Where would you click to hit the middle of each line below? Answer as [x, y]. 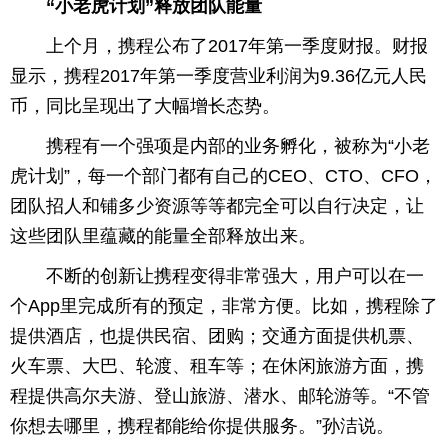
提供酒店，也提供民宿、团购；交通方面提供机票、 [217, 335]
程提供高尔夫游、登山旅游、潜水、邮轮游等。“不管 [220, 395]
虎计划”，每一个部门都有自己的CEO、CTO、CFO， [223, 175]
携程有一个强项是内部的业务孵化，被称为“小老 [238, 145]
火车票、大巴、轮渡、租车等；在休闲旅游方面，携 [217, 365]
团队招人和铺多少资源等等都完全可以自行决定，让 [217, 205]
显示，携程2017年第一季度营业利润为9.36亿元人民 [218, 75]
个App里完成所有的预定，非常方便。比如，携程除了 [224, 305]
